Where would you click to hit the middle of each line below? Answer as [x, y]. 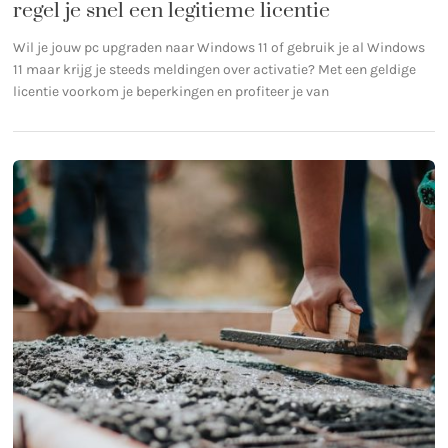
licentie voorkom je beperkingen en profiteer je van [171, 91]
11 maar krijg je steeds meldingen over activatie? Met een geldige [215, 69]
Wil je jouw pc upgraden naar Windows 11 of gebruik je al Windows [219, 47]
